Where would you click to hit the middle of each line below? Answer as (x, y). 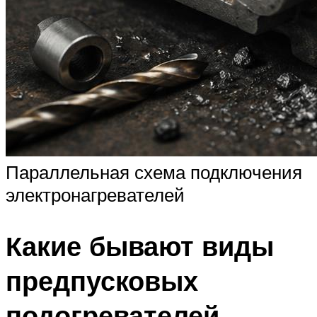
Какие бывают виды (140, 246)
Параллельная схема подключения (154, 172)
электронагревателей (95, 195)
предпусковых (102, 280)
